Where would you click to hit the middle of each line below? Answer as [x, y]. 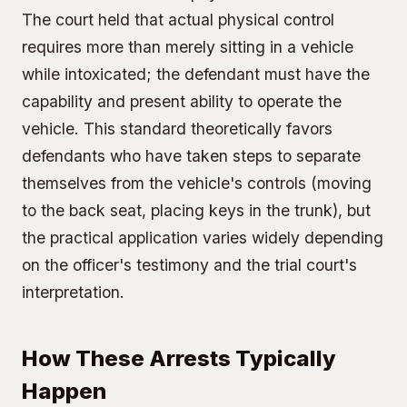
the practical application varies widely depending [203, 238]
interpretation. [73, 292]
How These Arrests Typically [179, 358]
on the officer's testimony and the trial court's [189, 265]
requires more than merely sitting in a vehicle [188, 47]
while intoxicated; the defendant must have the [196, 74]
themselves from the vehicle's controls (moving [197, 183]
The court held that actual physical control [178, 20]
